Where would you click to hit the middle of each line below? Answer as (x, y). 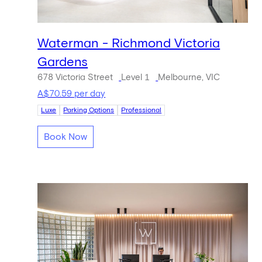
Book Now (66, 137)
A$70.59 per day (72, 94)
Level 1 (136, 78)
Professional (142, 110)
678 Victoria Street (75, 78)
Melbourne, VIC (189, 78)
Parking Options (89, 110)
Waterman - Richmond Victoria (129, 44)
